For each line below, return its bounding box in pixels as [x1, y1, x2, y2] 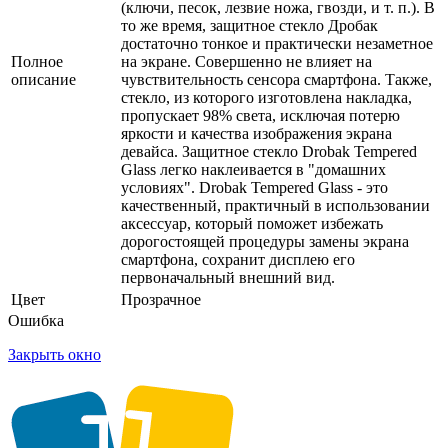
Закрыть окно [8, 345, 101, 363]
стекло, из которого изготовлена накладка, [121, 88, 412, 106]
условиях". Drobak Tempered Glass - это [121, 178, 388, 196]
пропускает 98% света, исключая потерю [121, 106, 400, 124]
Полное [11, 52, 63, 70]
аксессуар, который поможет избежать [121, 214, 383, 232]
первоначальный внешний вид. [121, 268, 335, 286]
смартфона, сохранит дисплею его [121, 250, 355, 268]
